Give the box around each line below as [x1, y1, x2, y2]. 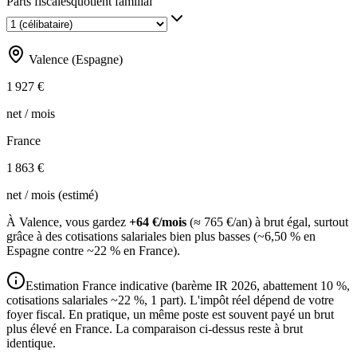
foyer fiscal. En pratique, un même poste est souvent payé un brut [6, 308, 334, 322]
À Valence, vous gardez [6, 215, 129, 229]
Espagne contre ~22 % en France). [6, 244, 180, 258]
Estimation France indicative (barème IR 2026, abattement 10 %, [25, 279, 350, 293]
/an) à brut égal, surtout [233, 215, 348, 229]
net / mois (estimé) [6, 188, 98, 202]
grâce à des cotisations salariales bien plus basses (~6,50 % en [6, 229, 316, 244]
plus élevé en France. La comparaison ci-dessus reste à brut [6, 322, 303, 336]
